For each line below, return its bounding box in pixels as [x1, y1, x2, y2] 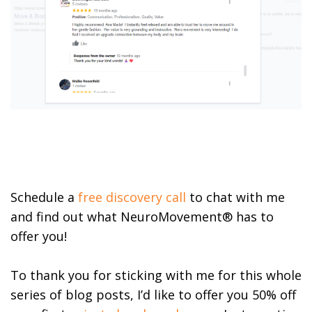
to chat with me [186, 188, 285, 205]
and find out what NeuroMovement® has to [10, 208, 274, 225]
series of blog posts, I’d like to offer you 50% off [10, 286, 296, 303]
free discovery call [78, 188, 186, 205]
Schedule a [10, 188, 78, 205]
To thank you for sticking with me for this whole [10, 266, 302, 283]
